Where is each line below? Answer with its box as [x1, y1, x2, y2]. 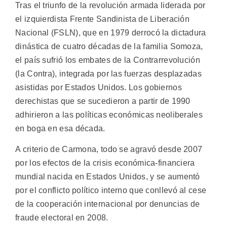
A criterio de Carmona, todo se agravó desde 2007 [15, 144, 203, 154]
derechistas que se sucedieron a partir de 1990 [15, 96, 191, 105]
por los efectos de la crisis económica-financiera [15, 158, 195, 167]
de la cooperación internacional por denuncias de [15, 199, 200, 208]
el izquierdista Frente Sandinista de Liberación [15, 14, 190, 23]
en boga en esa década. [15, 124, 105, 133]
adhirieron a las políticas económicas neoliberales [15, 110, 203, 119]
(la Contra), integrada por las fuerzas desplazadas [15, 69, 202, 78]
